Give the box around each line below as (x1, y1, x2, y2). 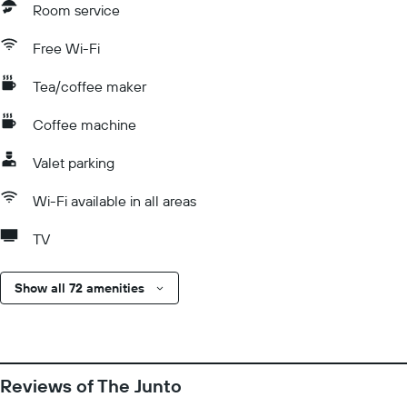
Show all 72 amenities (15, 280, 144, 296)
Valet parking (33, 154, 114, 172)
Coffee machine (33, 115, 136, 134)
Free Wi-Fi (33, 39, 100, 57)
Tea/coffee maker (33, 77, 146, 95)
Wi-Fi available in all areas (33, 192, 196, 210)
